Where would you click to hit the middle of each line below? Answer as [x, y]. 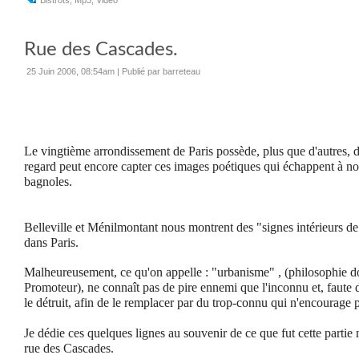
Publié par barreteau [161, 72]
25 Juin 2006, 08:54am [71, 72]
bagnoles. [48, 182]
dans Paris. [51, 243]
